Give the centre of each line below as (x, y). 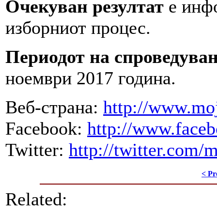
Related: (36, 199)
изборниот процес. (80, 27)
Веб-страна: (54, 107)
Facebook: (46, 128)
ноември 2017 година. (93, 78)
